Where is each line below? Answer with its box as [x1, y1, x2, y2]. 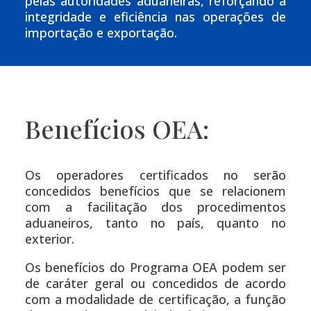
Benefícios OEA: [24, 112, 209, 146]
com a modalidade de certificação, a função [24, 291, 287, 308]
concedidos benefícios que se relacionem [24, 183, 287, 200]
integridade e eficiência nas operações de [24, 8, 287, 25]
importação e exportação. [24, 24, 177, 41]
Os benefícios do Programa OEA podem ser [24, 259, 287, 276]
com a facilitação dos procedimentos [24, 199, 287, 216]
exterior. [24, 230, 74, 248]
